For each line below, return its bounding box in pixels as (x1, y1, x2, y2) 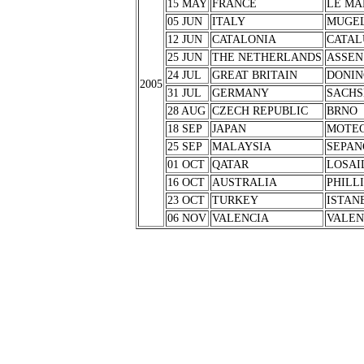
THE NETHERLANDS (211, 51, 322, 63)
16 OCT (167, 176, 205, 188)
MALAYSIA (211, 141, 271, 153)
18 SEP (167, 123, 202, 135)
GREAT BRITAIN (211, 69, 297, 81)
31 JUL (167, 87, 201, 99)
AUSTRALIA (211, 176, 277, 188)
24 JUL (167, 69, 201, 81)
